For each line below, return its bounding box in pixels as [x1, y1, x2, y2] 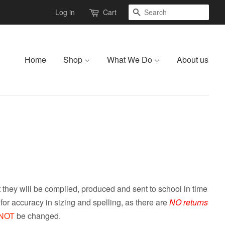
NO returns [169, 196, 208, 208]
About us [177, 54, 208, 65]
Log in [55, 7, 75, 17]
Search [141, 7, 166, 18]
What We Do [107, 54, 154, 65]
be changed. [15, 210, 61, 221]
